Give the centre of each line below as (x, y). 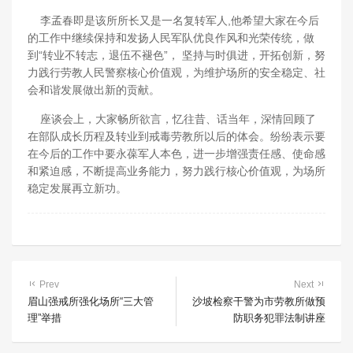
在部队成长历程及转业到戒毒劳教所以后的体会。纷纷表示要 (176, 136)
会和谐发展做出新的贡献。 (94, 90)
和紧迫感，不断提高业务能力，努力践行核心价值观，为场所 (176, 171)
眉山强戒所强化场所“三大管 (91, 301)
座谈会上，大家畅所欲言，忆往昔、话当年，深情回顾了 (172, 119)
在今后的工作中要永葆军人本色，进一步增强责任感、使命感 (176, 154)
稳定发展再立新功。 (77, 188)
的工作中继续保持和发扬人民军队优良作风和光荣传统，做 (171, 38)
